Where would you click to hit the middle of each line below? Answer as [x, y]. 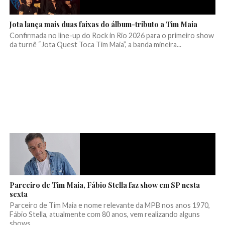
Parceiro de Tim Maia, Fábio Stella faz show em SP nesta [104, 185]
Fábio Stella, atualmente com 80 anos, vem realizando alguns [104, 214]
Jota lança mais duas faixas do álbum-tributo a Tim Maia [103, 24]
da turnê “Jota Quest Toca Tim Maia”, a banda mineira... [95, 45]
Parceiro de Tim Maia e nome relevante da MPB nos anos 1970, [109, 205]
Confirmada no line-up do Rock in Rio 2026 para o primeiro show [111, 36]
